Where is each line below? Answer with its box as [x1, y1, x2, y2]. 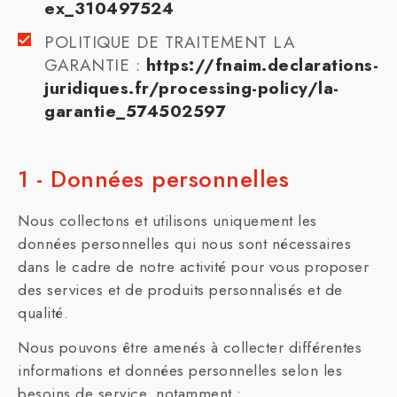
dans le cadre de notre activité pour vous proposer [18, 256, 369, 277]
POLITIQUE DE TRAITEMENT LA [44, 30, 295, 54]
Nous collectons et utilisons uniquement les [18, 210, 317, 231]
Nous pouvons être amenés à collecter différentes [18, 337, 362, 358]
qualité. [18, 302, 68, 323]
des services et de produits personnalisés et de [18, 279, 343, 300]
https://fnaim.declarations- [145, 53, 378, 77]
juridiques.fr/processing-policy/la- [44, 76, 339, 100]
